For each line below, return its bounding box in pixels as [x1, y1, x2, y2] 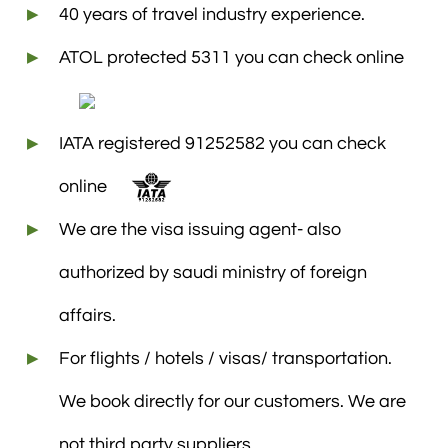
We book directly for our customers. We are [59, 391, 406, 411]
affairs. [59, 305, 116, 325]
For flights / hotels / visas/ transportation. [59, 348, 392, 368]
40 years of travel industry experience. [59, 4, 365, 24]
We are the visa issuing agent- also [59, 219, 341, 239]
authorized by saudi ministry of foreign [59, 262, 367, 282]
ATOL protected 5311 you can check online [59, 47, 404, 67]
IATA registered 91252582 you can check [59, 133, 386, 153]
